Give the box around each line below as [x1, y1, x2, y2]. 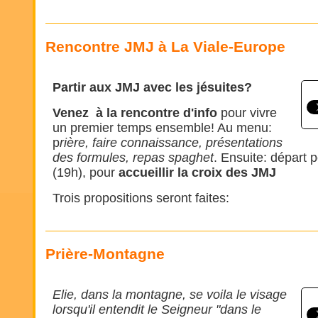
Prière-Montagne [45, 246, 165, 262]
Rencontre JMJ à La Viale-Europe [45, 38, 285, 55]
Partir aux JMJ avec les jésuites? [53, 80, 256, 94]
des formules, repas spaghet [53, 150, 214, 165]
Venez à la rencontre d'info [53, 106, 221, 120]
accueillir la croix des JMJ [119, 165, 276, 180]
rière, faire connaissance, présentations [60, 136, 283, 150]
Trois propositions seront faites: [53, 191, 229, 205]
